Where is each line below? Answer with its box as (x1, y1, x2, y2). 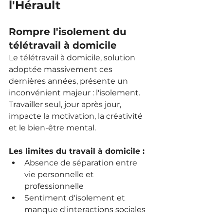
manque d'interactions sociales (24, 204, 145, 214)
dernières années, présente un (9, 76, 130, 86)
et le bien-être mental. (9, 123, 96, 132)
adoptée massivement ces (9, 64, 114, 74)
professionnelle (24, 181, 84, 191)
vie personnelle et (24, 169, 96, 179)
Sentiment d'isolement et (24, 193, 127, 202)
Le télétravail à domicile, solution (9, 53, 137, 62)
